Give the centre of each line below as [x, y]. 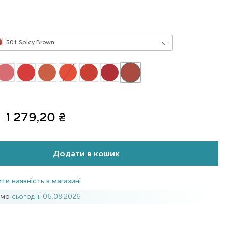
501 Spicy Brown [30, 42]
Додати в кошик [86, 153]
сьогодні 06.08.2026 [47, 196]
